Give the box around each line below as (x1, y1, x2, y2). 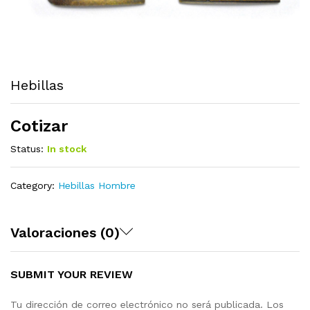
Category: (10, 180, 58, 191)
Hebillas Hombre (58, 180, 136, 191)
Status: (10, 143, 44, 154)
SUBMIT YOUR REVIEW (10, 268, 133, 281)
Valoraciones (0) (10, 224, 120, 241)
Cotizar (10, 116, 68, 136)
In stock (47, 143, 86, 154)
